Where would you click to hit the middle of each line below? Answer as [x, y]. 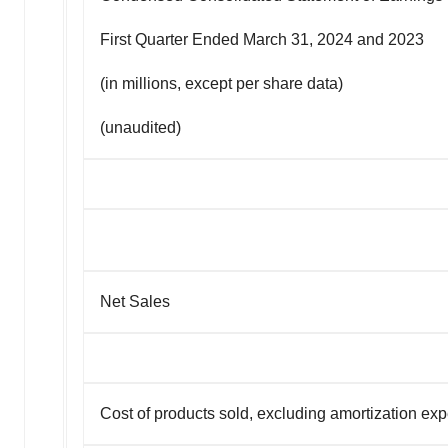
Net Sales [135, 301]
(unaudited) [140, 127]
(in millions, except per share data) [221, 83]
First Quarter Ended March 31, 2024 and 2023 [262, 39]
